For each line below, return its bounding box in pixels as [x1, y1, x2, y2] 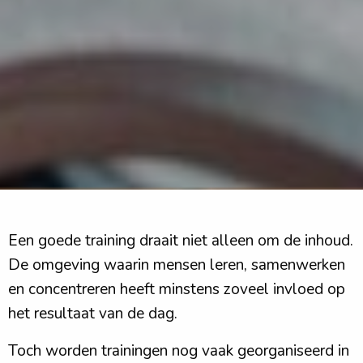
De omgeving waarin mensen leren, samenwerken [8, 254, 345, 276]
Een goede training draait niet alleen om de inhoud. [8, 230, 353, 252]
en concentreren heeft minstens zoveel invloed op [8, 279, 345, 301]
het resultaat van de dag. [8, 303, 177, 325]
